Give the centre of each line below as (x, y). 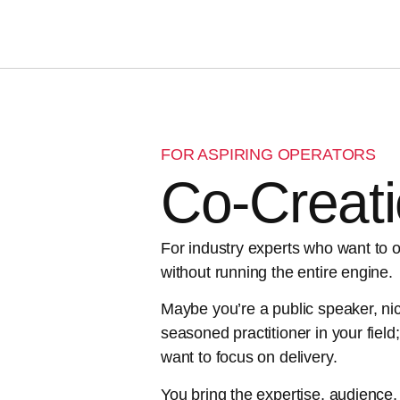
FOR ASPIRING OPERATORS (269, 154)
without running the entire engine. (277, 272)
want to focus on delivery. (249, 358)
